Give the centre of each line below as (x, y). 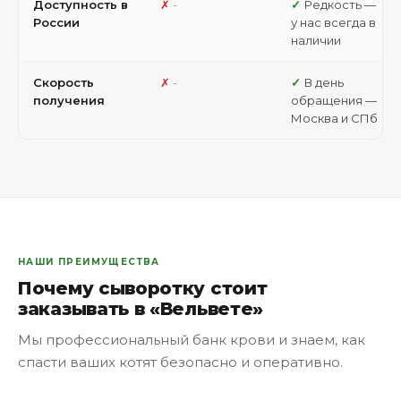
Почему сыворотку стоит (143, 288)
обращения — (334, 100)
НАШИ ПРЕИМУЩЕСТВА (89, 262)
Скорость (64, 82)
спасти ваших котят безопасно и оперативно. (180, 362)
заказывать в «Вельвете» (141, 309)
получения (69, 100)
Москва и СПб (334, 118)
